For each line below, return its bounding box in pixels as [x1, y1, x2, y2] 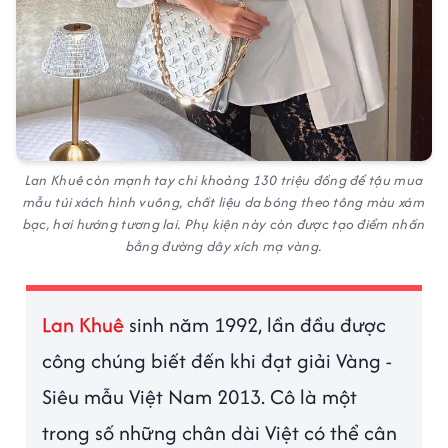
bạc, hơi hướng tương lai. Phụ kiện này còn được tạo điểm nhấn [22, 214, 426, 235]
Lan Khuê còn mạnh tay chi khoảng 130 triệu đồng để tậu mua [24, 170, 424, 191]
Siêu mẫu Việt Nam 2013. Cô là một [42, 382, 358, 412]
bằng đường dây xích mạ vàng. [125, 236, 323, 257]
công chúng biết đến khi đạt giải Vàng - [42, 346, 393, 376]
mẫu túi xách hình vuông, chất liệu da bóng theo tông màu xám [23, 192, 425, 213]
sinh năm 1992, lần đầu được [124, 310, 387, 340]
